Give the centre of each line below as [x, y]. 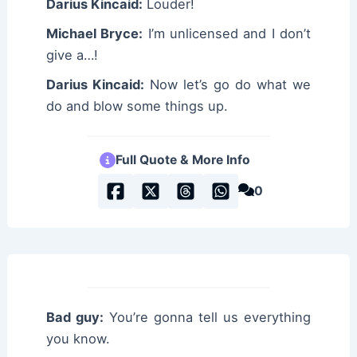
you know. [78, 338]
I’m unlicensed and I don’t [227, 34]
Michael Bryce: [95, 34]
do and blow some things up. [137, 106]
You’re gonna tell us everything [207, 317]
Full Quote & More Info [182, 160]
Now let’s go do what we [228, 85]
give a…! [73, 55]
